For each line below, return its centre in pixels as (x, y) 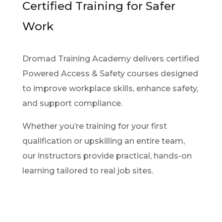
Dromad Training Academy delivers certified (111, 58)
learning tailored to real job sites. (87, 170)
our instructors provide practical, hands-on (107, 156)
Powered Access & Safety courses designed (110, 73)
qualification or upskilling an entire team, (103, 141)
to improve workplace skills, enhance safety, (110, 88)
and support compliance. (72, 103)
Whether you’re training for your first (94, 126)
